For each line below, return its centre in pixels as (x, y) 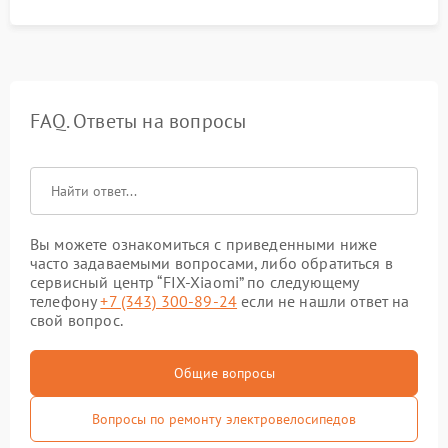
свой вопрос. (76, 320)
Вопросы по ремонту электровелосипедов (224, 419)
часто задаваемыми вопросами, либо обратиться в (211, 263)
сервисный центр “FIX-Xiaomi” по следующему (194, 282)
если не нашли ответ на (323, 301)
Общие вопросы (224, 373)
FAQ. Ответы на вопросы (138, 121)
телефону (65, 301)
